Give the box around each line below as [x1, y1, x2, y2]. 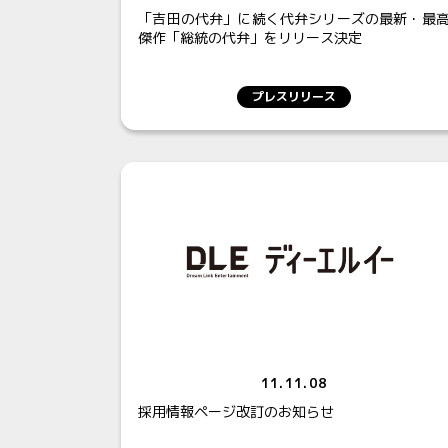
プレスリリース [251, 87, 336, 105]
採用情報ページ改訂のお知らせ [138, 401, 335, 421]
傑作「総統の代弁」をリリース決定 [138, 27, 363, 47]
